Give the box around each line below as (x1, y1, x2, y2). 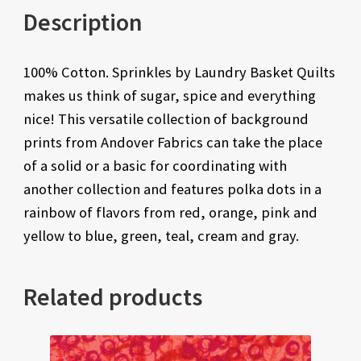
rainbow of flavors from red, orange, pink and (23, 203, 317, 222)
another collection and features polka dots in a (23, 180, 322, 199)
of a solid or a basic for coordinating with (23, 156, 287, 176)
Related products (23, 282, 202, 313)
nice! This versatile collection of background (23, 110, 309, 129)
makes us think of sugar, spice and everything (23, 86, 316, 106)
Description (23, 7, 143, 38)
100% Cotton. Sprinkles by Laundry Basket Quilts (23, 63, 335, 82)
